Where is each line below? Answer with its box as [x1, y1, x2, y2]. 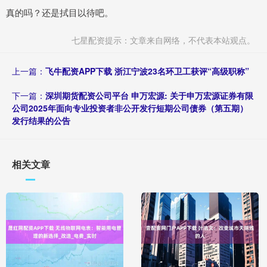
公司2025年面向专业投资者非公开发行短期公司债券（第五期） [12, 102, 248, 114]
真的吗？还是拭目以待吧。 [6, 6, 113, 19]
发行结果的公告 [12, 114, 70, 127]
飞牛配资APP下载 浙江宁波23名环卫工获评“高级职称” [45, 65, 249, 77]
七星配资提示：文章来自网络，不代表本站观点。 [72, 34, 255, 46]
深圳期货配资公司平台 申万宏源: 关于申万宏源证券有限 [45, 89, 253, 102]
